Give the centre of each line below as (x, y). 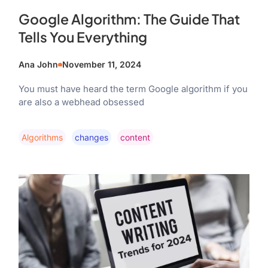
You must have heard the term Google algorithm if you (133, 89)
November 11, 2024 (101, 65)
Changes (91, 137)
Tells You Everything (83, 37)
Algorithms (42, 137)
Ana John (38, 65)
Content (135, 137)
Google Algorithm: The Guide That (129, 19)
